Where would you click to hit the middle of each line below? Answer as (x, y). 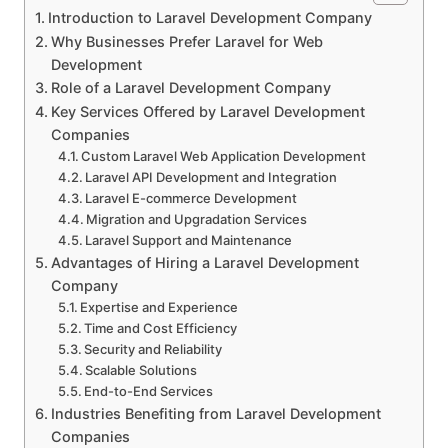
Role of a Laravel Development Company (190, 88)
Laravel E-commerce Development (191, 198)
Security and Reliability (153, 349)
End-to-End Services (149, 391)
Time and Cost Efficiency (161, 328)
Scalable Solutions (141, 370)
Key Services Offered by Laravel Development (207, 112)
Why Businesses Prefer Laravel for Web (186, 42)
